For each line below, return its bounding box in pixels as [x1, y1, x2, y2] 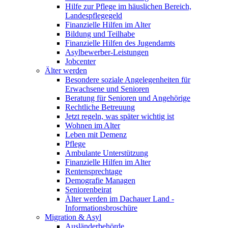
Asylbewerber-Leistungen [65, 47, 149, 56]
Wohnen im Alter [65, 121, 120, 130]
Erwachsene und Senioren [65, 84, 149, 93]
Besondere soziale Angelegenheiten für [65, 75, 190, 84]
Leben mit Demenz [65, 130, 127, 139]
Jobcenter [65, 56, 96, 66]
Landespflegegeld [65, 11, 122, 20]
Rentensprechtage [65, 166, 122, 176]
